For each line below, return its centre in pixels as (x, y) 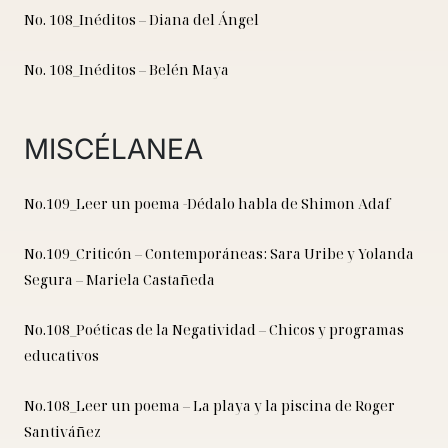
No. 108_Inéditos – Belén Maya (126, 70)
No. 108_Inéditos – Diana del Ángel (141, 20)
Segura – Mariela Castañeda (119, 280)
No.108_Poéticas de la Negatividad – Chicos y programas (214, 330)
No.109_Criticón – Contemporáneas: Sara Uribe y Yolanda (219, 254)
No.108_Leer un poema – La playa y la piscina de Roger (209, 406)
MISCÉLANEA (113, 149)
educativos (61, 356)
